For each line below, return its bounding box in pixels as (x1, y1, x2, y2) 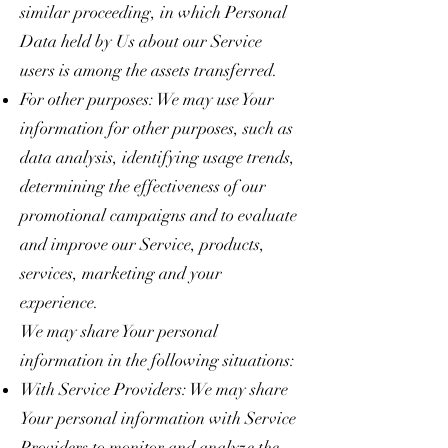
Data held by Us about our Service (20, 30, 262, 52)
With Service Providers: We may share (20, 378, 288, 400)
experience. (20, 291, 99, 313)
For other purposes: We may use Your (20, 88, 274, 110)
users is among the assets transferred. (20, 59, 278, 81)
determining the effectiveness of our (20, 175, 266, 197)
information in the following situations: (20, 349, 295, 371)
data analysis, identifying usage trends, (20, 146, 295, 168)
